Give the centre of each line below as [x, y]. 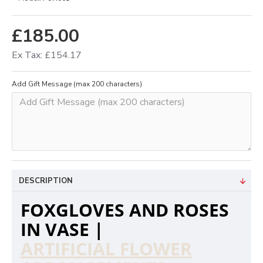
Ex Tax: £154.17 [47, 55]
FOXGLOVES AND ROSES [125, 210]
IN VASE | [62, 229]
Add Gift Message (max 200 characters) [77, 84]
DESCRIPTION [46, 181]
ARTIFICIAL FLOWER [106, 249]
